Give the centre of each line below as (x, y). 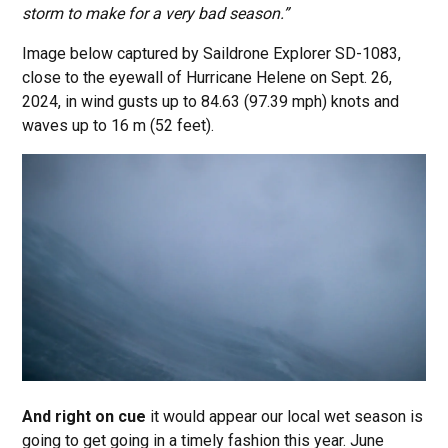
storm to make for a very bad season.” (156, 14)
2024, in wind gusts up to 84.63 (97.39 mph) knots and (211, 102)
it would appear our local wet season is (285, 417)
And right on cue (84, 417)
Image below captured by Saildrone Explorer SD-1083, (212, 54)
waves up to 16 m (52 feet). (118, 126)
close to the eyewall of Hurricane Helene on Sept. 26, (207, 78)
